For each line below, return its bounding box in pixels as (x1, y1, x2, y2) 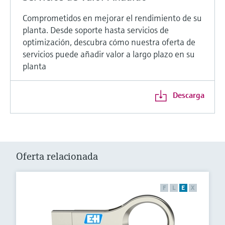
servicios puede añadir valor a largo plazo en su (23, 48, 195, 60)
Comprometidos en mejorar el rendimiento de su (23, 12, 202, 24)
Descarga (172, 89, 204, 100)
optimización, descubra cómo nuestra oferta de (23, 36, 195, 48)
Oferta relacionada (16, 150, 98, 163)
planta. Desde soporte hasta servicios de (23, 24, 169, 36)
